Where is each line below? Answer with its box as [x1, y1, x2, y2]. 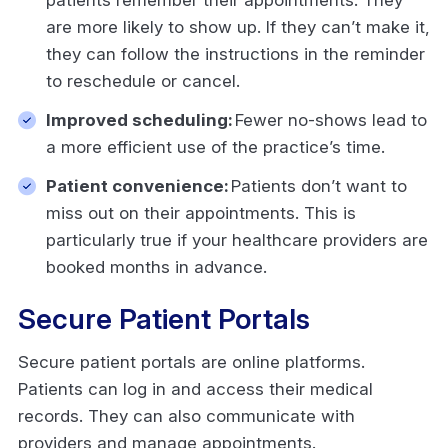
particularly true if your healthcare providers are [46, 229, 428, 250]
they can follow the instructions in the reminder [46, 43, 425, 64]
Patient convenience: [46, 175, 231, 196]
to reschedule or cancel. [46, 70, 245, 91]
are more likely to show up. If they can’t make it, [46, 16, 430, 37]
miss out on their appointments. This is [46, 202, 356, 223]
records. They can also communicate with [18, 405, 355, 426]
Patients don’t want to [231, 175, 407, 196]
